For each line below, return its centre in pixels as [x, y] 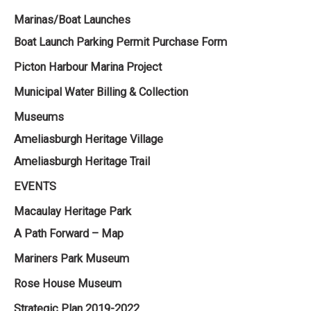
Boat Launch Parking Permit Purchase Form [120, 42]
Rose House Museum [68, 284]
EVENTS [35, 187]
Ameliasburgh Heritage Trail [82, 161]
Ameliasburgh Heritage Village [89, 139]
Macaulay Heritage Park [73, 212]
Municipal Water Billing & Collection [101, 92]
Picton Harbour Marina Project [88, 67]
